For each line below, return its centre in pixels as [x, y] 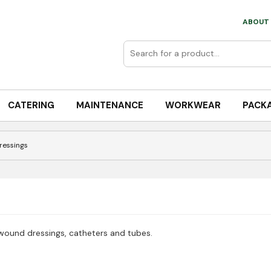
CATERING [31, 105]
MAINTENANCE [109, 105]
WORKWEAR [193, 105]
